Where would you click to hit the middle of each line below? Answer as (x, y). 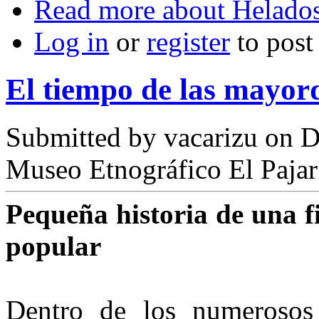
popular (53, 246)
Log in (72, 41)
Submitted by (85, 137)
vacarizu (211, 137)
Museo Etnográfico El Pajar (162, 169)
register (188, 41)
